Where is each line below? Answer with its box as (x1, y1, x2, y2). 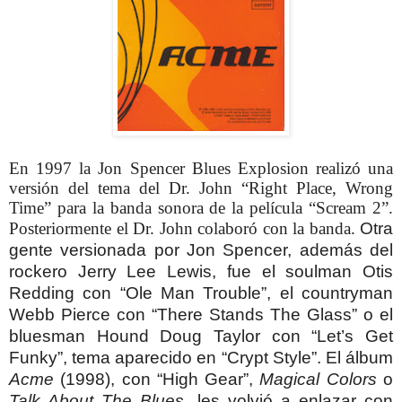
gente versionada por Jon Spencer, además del (9, 240, 393, 259)
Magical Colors (259, 369, 377, 389)
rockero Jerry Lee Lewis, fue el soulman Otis (9, 261, 393, 281)
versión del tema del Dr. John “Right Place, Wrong (9, 178, 393, 197)
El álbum (325, 347, 394, 367)
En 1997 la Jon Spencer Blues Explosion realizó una (9, 158, 393, 178)
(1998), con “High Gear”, (54, 369, 260, 389)
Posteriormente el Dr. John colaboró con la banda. (9, 218, 360, 238)
